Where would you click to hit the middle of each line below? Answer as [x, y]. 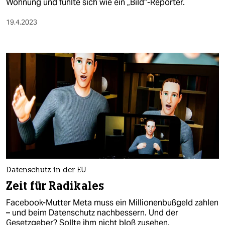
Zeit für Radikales [55, 186]
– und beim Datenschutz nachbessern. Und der [92, 213]
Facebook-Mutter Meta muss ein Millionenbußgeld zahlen [112, 203]
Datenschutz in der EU [46, 171]
